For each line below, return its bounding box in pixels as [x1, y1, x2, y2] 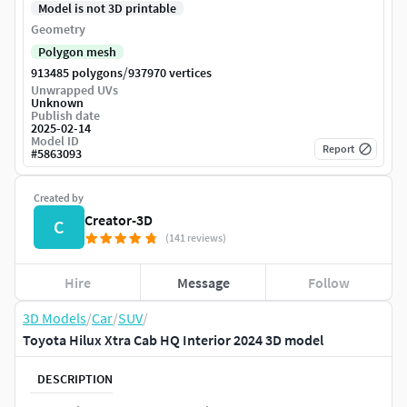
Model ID [31, 133, 79, 150]
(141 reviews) [165, 231, 226, 245]
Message [176, 273, 230, 292]
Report [323, 142, 354, 156]
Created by [34, 191, 84, 205]
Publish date [31, 107, 100, 124]
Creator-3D [84, 211, 153, 230]
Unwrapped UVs [31, 82, 118, 99]
